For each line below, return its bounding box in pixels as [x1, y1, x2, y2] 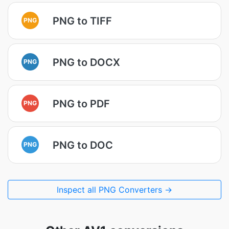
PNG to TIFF [53, 14, 112, 27]
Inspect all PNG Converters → [57, 185, 172, 195]
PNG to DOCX [53, 56, 120, 68]
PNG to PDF [53, 97, 110, 110]
